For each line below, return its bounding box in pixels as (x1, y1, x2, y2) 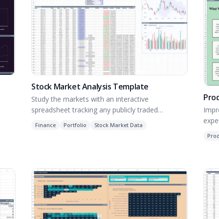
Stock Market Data (94, 121, 143, 129)
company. (31, 116, 62, 126)
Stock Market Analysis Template (31, 81, 149, 92)
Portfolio (64, 121, 87, 129)
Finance (35, 121, 56, 129)
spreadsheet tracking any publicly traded (31, 105, 158, 115)
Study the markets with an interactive (31, 94, 149, 104)
